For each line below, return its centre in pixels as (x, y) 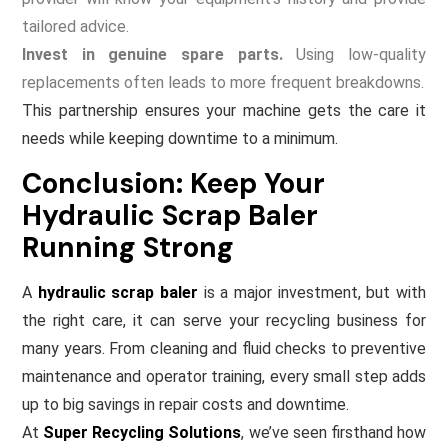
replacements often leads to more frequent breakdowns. (223, 82)
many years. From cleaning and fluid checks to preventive (224, 348)
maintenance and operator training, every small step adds (224, 376)
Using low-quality (354, 54)
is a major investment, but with (312, 292)
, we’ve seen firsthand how (334, 432)
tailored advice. (75, 26)
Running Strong (128, 247)
